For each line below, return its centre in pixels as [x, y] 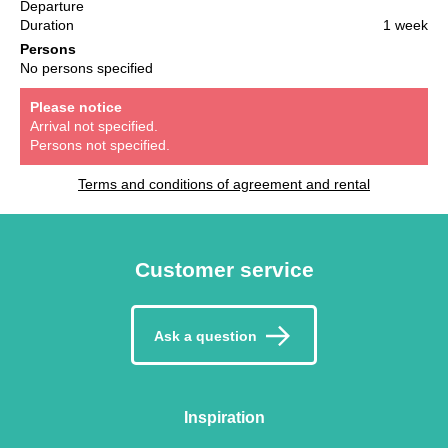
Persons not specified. [100, 144]
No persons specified [86, 67]
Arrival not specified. [94, 125]
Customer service [224, 269]
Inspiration [224, 417]
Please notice [76, 106]
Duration [47, 24]
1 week [405, 24]
